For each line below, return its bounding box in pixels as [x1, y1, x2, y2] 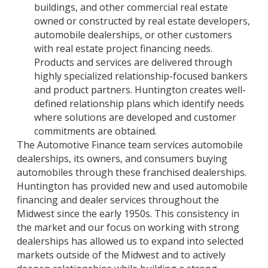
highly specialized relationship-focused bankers [34, 69, 248, 83]
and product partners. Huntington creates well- [34, 83, 246, 96]
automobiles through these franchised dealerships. [17, 165, 246, 179]
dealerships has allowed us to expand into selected [17, 234, 243, 248]
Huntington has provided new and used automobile [17, 179, 248, 193]
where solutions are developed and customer [34, 110, 236, 124]
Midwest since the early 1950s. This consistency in [17, 206, 239, 220]
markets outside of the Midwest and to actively [17, 248, 226, 261]
